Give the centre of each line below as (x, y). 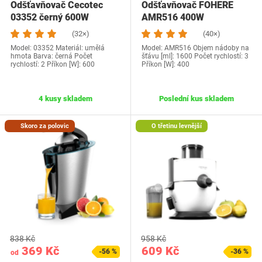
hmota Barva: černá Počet (51, 56)
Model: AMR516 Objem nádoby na (195, 48)
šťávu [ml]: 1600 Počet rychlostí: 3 (195, 56)
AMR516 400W (173, 18)
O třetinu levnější (175, 126)
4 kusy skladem (65, 99)
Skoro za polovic (44, 126)
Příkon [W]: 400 (166, 65)
